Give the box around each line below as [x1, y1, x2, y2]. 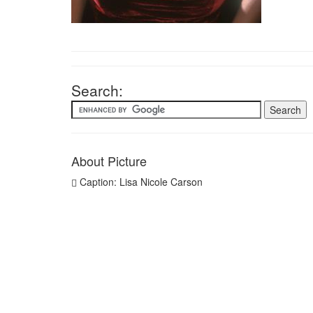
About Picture [71, 152, 147, 170]
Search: [71, 80, 123, 101]
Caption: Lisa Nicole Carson [77, 175, 203, 189]
